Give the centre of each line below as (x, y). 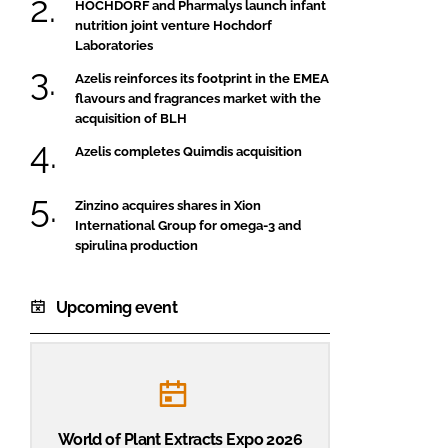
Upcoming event (117, 307)
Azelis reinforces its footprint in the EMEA (202, 78)
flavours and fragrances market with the (198, 98)
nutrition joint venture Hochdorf (173, 25)
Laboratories (114, 45)
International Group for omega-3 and (188, 225)
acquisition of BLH (131, 118)
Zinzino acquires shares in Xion (168, 205)
